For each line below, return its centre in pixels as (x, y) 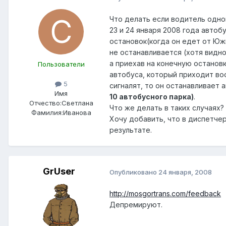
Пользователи (61, 64)
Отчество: (45, 103)
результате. (131, 130)
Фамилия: (47, 113)
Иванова (77, 113)
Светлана (77, 103)
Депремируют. (136, 205)
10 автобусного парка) (152, 97)
